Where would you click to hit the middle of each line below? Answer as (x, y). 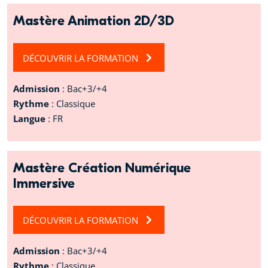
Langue (31, 118)
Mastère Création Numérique (102, 168)
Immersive (44, 183)
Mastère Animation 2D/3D (94, 21)
